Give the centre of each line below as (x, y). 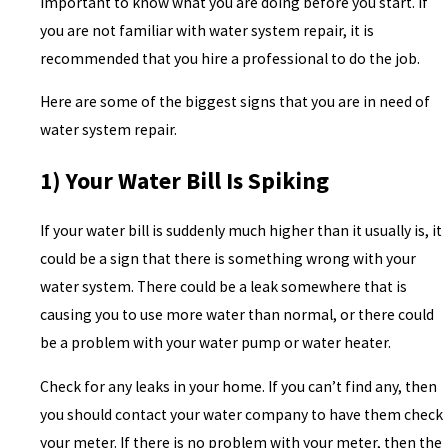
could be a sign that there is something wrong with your (228, 259)
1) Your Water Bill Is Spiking (185, 180)
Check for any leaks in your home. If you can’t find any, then (239, 387)
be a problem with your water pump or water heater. (216, 343)
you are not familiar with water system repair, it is (207, 30)
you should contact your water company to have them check (242, 415)
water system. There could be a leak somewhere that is (224, 287)
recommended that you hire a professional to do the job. (232, 58)
